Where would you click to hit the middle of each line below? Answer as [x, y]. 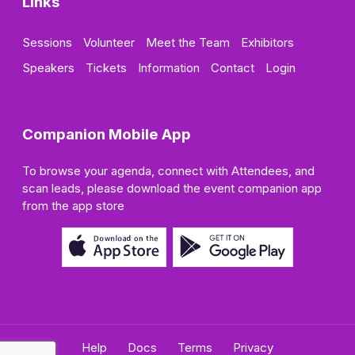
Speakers [49, 67]
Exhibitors [267, 42]
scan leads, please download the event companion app [172, 188]
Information [169, 67]
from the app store [73, 205]
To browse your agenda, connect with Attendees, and [168, 170]
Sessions [48, 42]
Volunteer [109, 42]
